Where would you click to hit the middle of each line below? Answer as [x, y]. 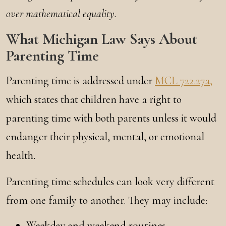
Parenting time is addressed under [80, 81]
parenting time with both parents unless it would [111, 118]
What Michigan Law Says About [102, 39]
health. [21, 155]
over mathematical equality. [61, 14]
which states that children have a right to [94, 99]
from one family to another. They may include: [107, 200]
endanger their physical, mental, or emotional [105, 137]
